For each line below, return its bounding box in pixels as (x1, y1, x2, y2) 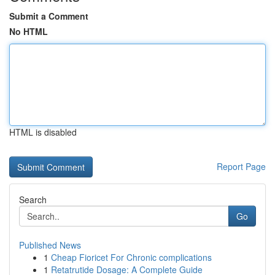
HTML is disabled (9, 126, 77, 138)
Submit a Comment (9, 10, 88, 22)
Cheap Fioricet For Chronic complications (51, 251, 212, 263)
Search (19, 193, 47, 206)
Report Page (217, 160, 266, 172)
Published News (19, 239, 81, 251)
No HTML (9, 25, 48, 37)
